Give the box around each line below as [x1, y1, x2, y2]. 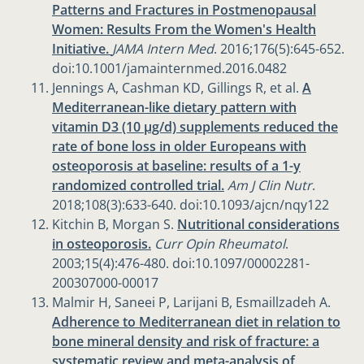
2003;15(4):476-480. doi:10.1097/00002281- [52, 254, 310, 273]
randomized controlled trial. [52, 176, 224, 195]
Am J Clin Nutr [227, 176, 312, 195]
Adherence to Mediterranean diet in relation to [52, 313, 340, 331]
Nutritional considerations [177, 215, 340, 234]
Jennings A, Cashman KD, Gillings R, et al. [52, 79, 302, 97]
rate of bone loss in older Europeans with [52, 137, 306, 156]
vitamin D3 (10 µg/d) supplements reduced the [52, 118, 338, 136]
